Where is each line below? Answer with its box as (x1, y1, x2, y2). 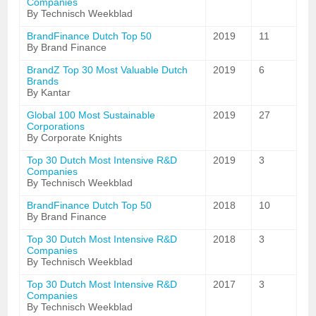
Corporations (27, 121, 85, 132)
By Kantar (27, 87, 71, 98)
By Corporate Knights (27, 132, 123, 143)
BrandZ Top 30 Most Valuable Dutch (27, 64, 188, 75)
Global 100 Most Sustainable (27, 109, 156, 121)
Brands (27, 75, 59, 87)
